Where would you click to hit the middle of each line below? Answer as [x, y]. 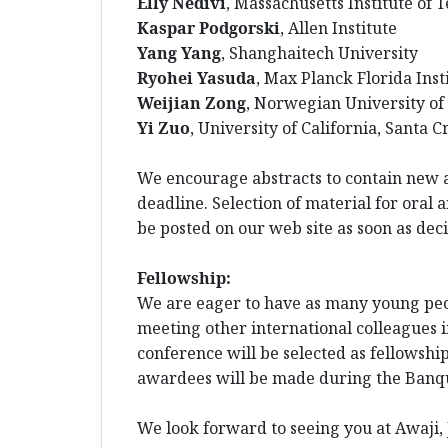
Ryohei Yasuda [196, 78]
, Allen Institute [338, 28]
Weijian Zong [191, 103]
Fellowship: [186, 278]
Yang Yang [179, 53]
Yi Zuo [163, 128]
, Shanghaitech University [319, 53]
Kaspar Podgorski [208, 28]
